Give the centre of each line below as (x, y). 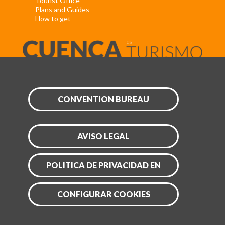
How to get (53, 18)
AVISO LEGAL (103, 136)
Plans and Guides (62, 9)
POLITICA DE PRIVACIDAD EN (103, 165)
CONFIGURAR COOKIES (103, 194)
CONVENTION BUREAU (103, 99)
